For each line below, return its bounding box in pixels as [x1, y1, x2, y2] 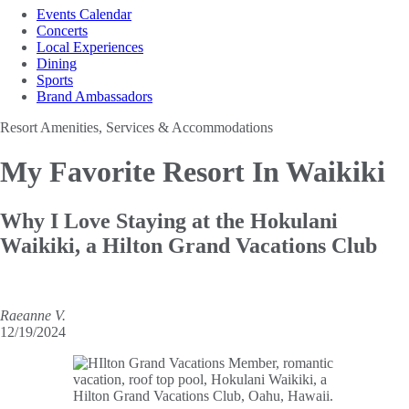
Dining [37, 55, 77, 71]
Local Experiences [37, 38, 143, 55]
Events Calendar [37, 5, 131, 22]
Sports [37, 71, 73, 88]
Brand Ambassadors [37, 88, 152, 104]
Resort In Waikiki [163, 155, 385, 189]
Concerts [37, 22, 88, 38]
